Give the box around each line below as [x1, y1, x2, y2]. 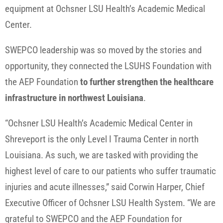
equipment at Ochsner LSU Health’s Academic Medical [5, 3, 205, 15]
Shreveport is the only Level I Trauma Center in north [5, 133, 199, 145]
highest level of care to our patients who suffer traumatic [5, 165, 216, 177]
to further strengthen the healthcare [80, 76, 214, 88]
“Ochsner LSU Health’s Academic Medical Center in [5, 117, 193, 129]
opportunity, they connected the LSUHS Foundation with [5, 60, 212, 72]
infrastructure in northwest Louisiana [5, 92, 143, 104]
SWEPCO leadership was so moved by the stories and [5, 44, 202, 56]
